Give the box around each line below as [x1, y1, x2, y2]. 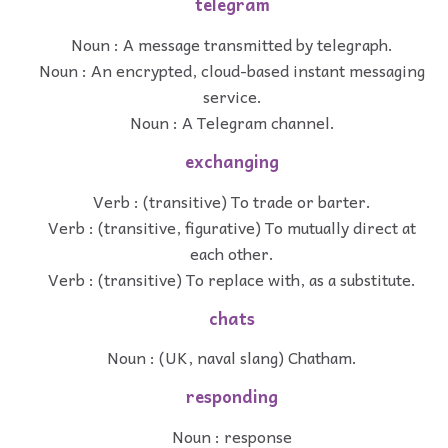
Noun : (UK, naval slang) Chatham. [107, 344, 357, 371]
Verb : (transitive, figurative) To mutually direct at [48, 213, 416, 240]
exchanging [185, 148, 279, 176]
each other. [190, 239, 274, 266]
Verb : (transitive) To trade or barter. [93, 187, 371, 214]
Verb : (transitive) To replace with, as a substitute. [48, 265, 416, 292]
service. [202, 83, 262, 110]
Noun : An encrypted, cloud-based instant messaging [39, 57, 425, 84]
